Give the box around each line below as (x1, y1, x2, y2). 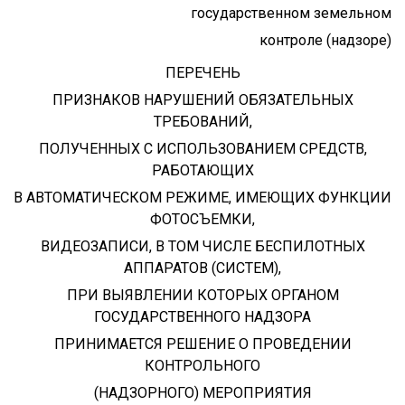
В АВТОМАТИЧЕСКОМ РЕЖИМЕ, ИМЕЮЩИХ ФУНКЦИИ (14, 188, 391, 206)
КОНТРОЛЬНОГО (145, 356, 260, 374)
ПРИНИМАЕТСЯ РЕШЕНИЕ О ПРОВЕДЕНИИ (53, 334, 352, 353)
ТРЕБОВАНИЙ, (153, 112, 252, 130)
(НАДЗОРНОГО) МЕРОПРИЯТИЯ (93, 383, 312, 401)
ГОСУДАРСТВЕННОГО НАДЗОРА (94, 307, 311, 325)
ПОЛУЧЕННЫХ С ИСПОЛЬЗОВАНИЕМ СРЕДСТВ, (38, 139, 367, 157)
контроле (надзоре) (259, 31, 391, 49)
